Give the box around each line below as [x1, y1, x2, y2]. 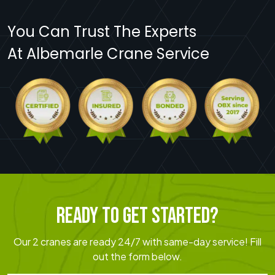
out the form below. [93, 250, 182, 263]
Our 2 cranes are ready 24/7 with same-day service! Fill [14, 235, 261, 249]
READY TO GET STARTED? [56, 203, 219, 230]
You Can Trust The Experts [7, 21, 196, 42]
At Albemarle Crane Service [7, 44, 209, 64]
